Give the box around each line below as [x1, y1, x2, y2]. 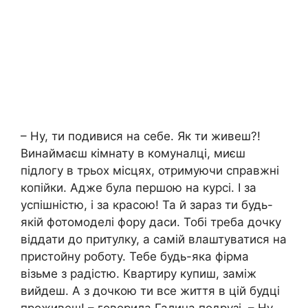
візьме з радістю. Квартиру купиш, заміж [21, 267, 256, 281]
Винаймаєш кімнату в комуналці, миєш [21, 146, 245, 161]
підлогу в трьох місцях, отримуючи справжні [21, 164, 279, 178]
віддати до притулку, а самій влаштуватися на [21, 232, 287, 247]
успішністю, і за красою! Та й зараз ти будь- [21, 198, 273, 212]
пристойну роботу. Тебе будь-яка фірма [21, 250, 249, 264]
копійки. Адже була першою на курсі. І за [21, 181, 256, 195]
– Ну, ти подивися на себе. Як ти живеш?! [21, 129, 261, 144]
